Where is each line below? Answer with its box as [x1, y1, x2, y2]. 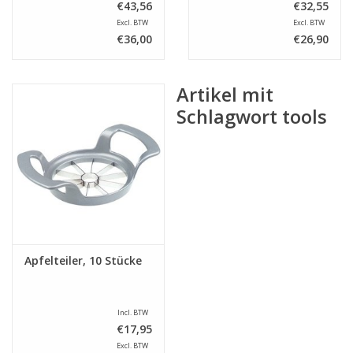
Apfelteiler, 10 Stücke [24, 252, 142, 268]
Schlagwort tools [176, 104, 327, 130]
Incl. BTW [117, 307, 148, 318]
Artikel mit [176, 82, 273, 108]
